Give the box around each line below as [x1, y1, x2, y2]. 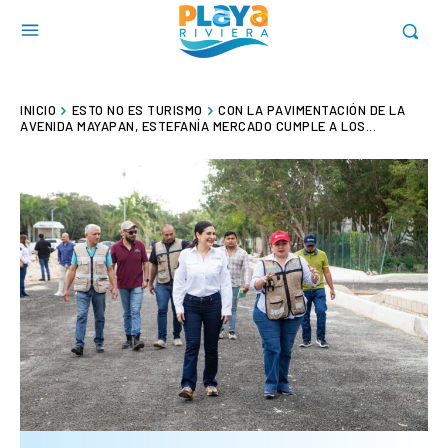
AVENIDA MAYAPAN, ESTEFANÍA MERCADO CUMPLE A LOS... [20, 117, 376, 134]
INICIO [20, 101, 56, 118]
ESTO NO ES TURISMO [71, 101, 203, 118]
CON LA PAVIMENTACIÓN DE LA [218, 101, 405, 118]
